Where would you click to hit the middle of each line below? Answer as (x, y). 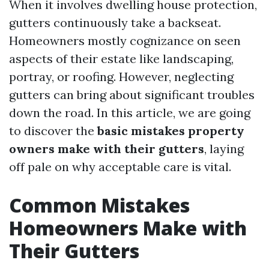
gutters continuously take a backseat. (115, 23)
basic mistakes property (171, 131)
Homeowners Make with (128, 228)
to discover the (53, 131)
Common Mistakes (99, 205)
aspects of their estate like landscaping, (121, 59)
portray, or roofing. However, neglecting (121, 77)
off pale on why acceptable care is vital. (120, 167)
